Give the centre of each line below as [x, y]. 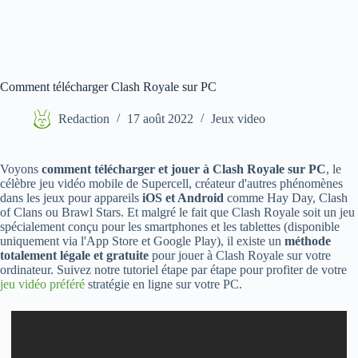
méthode [308, 241]
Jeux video [238, 119]
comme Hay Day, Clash [286, 198]
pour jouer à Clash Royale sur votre [240, 255]
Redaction [84, 119]
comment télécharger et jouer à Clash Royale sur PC [184, 169]
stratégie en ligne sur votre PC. [163, 284]
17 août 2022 [160, 119]
